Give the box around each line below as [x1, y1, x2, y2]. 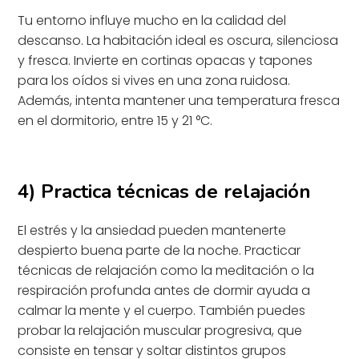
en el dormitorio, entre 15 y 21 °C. [18, 111, 213, 130]
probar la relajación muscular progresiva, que [18, 321, 303, 340]
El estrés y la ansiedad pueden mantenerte [18, 220, 287, 240]
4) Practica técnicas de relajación [18, 178, 312, 204]
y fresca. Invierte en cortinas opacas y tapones [18, 50, 313, 70]
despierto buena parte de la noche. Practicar [18, 240, 301, 260]
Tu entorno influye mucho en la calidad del [18, 10, 287, 30]
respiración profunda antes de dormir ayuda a [18, 280, 311, 300]
